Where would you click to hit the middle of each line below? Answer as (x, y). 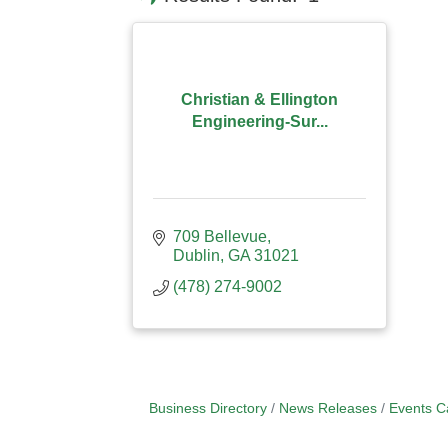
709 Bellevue (220, 236)
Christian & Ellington (259, 99)
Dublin (196, 255)
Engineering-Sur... (259, 121)
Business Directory (207, 408)
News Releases (327, 408)
